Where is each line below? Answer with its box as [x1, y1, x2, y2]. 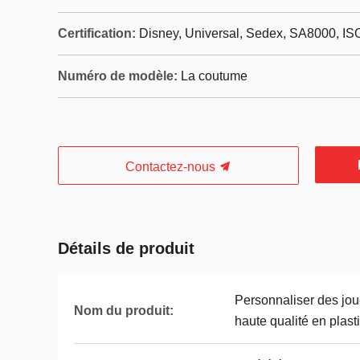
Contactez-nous [125, 160, 219, 174]
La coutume [181, 69, 247, 83]
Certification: [58, 27, 136, 40]
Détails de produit [58, 239, 194, 257]
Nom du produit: [74, 304, 174, 317]
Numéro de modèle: [58, 69, 178, 83]
